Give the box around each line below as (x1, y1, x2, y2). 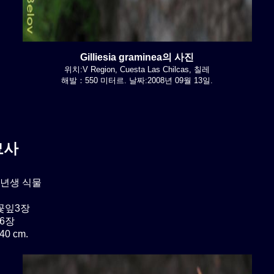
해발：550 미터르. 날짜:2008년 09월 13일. (61, 75, 213, 85)
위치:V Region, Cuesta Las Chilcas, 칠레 (64, 64, 210, 74)
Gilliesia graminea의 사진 (80, 51, 194, 62)
